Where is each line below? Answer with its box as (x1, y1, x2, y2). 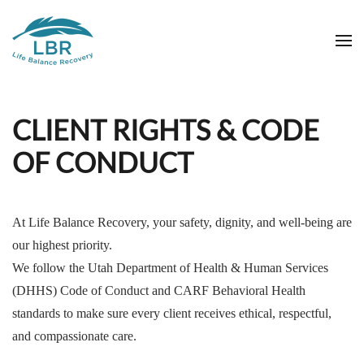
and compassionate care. (12, 329, 136, 343)
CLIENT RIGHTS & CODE (12, 113, 319, 146)
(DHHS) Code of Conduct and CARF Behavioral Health (12, 284, 305, 297)
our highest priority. (12, 238, 112, 252)
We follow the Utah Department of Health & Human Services (12, 261, 328, 275)
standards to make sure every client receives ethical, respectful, (12, 306, 331, 320)
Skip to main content (37, 39, 142, 53)
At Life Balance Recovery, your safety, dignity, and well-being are (12, 215, 352, 229)
